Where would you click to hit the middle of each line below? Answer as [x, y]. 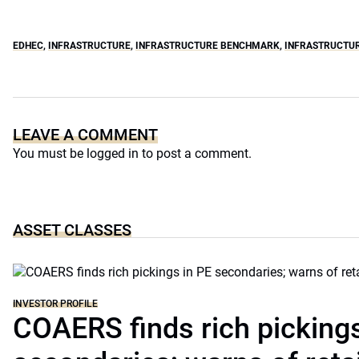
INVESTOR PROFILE [55, 304]
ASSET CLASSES [72, 230]
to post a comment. [195, 153]
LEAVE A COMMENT [85, 135]
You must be [50, 153]
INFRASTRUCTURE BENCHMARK [208, 46]
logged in [113, 153]
